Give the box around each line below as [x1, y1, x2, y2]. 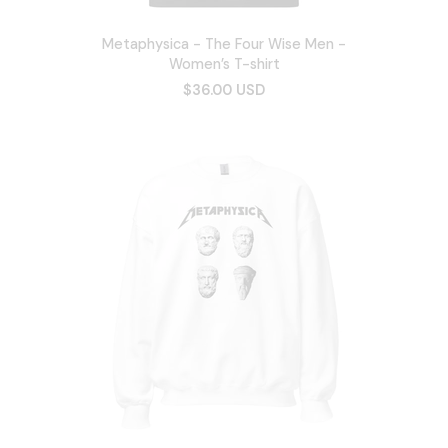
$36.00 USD [183, 81, 265, 100]
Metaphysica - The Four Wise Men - [102, 35, 346, 54]
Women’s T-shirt [168, 55, 280, 74]
